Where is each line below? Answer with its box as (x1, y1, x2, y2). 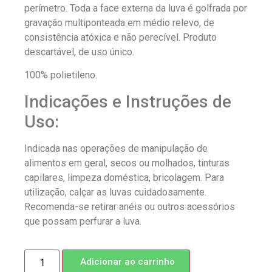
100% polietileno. (24, 69, 97, 81)
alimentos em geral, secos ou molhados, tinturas (24, 157, 229, 169)
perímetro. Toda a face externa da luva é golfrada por (24, 2, 247, 14)
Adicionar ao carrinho (80, 256, 175, 268)
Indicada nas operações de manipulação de (24, 142, 208, 154)
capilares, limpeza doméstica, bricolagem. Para (24, 171, 224, 183)
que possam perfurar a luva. (24, 215, 141, 227)
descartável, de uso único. (24, 46, 134, 58)
